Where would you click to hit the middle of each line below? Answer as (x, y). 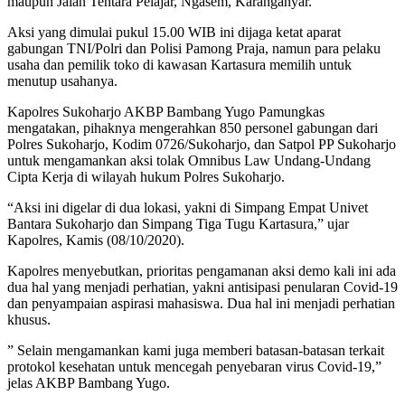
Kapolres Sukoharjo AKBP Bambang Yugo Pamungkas (166, 112)
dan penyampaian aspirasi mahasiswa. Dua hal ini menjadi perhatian (201, 304)
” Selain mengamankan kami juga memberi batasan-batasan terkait (196, 351)
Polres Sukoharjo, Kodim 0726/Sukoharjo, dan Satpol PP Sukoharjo (202, 145)
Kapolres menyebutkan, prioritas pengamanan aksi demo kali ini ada (202, 271)
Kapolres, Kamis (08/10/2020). (96, 240)
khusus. (29, 320)
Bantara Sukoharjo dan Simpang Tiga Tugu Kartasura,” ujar (178, 224)
